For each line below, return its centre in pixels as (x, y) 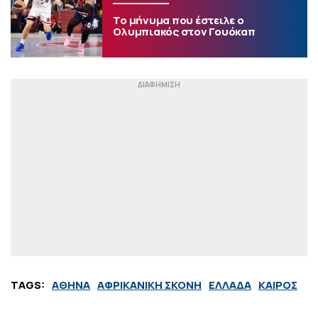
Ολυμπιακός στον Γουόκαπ (184, 32)
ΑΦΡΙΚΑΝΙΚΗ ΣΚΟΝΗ (149, 285)
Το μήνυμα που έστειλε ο (179, 21)
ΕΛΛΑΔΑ (230, 285)
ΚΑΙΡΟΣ (278, 285)
